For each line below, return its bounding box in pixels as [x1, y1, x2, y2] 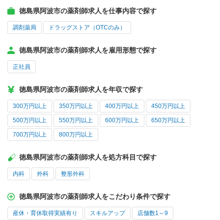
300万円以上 [13, 103, 47, 110]
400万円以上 [105, 103, 139, 110]
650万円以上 [151, 117, 185, 124]
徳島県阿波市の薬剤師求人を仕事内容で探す [19, 7, 157, 15]
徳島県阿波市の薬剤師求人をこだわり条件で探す [19, 192, 170, 201]
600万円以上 [105, 117, 139, 124]
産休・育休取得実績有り [13, 210, 78, 217]
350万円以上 [59, 103, 93, 110]
